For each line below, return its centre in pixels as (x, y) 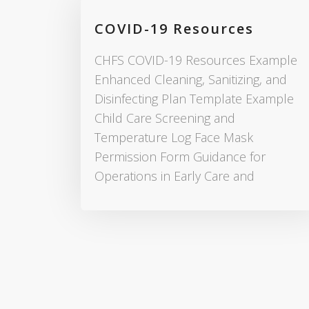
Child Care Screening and (165, 118)
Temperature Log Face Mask (174, 138)
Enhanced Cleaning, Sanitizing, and (191, 80)
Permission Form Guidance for (180, 157)
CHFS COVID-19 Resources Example (196, 60)
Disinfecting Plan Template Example (194, 99)
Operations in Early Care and (175, 176)
